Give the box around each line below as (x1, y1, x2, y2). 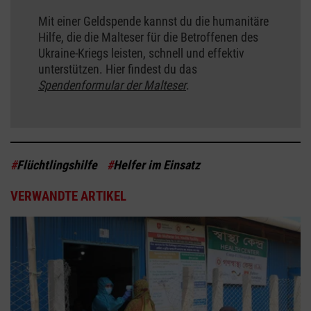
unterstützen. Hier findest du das (38, 61, 197, 76)
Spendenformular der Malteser (38, 77, 186, 92)
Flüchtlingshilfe (17, 157, 97, 172)
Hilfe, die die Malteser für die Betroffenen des (38, 29, 258, 44)
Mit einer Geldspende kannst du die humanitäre (38, 13, 269, 28)
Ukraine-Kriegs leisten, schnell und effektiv (38, 45, 244, 60)
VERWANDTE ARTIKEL (10, 187, 126, 204)
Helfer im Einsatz (113, 157, 200, 172)
